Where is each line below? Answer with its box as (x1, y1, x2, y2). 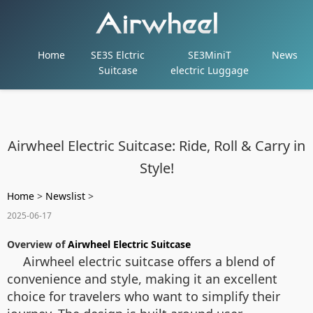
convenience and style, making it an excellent (7, 270, 277, 287)
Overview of (7, 238, 68, 251)
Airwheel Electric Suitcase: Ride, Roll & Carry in (8, 136, 305, 155)
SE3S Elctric (91, 48, 145, 61)
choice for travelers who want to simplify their (7, 288, 280, 305)
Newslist (45, 189, 85, 203)
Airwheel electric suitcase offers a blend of (23, 253, 275, 270)
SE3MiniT (188, 48, 232, 61)
